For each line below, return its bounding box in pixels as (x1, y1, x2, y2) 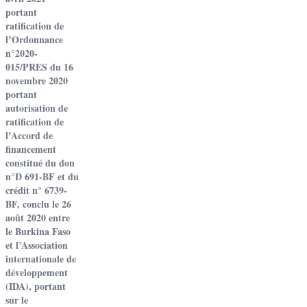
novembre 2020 (5, 73, 68, 88)
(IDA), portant (5, 279, 66, 293)
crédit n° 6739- (5, 183, 67, 197)
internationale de (5, 251, 76, 266)
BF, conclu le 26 (5, 197, 71, 211)
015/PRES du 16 (5, 60, 73, 74)
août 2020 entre (5, 210, 70, 225)
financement (5, 142, 56, 156)
